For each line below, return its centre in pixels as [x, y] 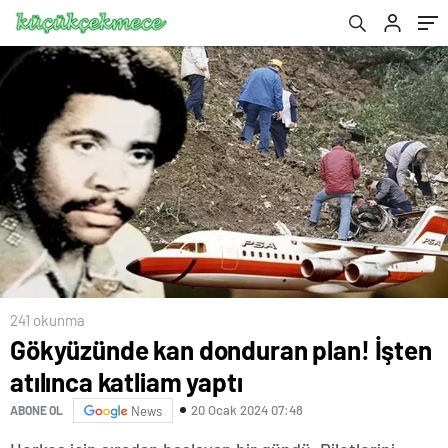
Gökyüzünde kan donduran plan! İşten [221, 349]
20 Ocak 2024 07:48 [247, 410]
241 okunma [47, 319]
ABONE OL [36, 410]
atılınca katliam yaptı [126, 381]
